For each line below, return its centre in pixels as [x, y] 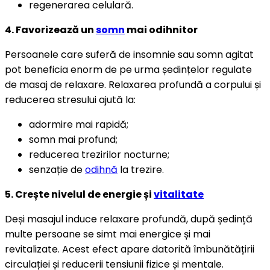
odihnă [101, 169]
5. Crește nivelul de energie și [79, 194]
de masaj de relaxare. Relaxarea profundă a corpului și [133, 84]
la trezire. [141, 169]
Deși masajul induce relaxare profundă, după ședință [129, 219]
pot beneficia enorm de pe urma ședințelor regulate [128, 69]
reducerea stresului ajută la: [70, 99]
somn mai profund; [73, 139]
